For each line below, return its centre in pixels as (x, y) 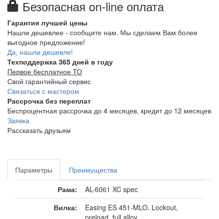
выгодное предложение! (46, 42)
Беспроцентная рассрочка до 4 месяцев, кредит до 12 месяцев (109, 111)
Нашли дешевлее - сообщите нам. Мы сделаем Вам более (102, 33)
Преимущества (93, 170)
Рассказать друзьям (39, 130)
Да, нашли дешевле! (40, 52)
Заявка (18, 120)
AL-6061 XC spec (111, 189)
